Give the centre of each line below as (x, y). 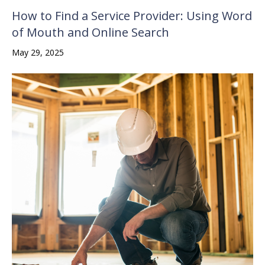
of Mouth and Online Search (91, 33)
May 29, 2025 (38, 53)
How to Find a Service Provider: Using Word (132, 16)
